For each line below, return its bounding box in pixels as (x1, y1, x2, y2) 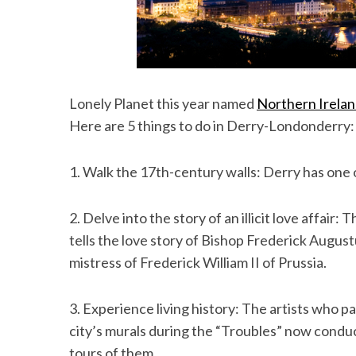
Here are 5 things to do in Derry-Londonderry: (69, 117, 354, 134)
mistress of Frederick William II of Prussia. (69, 253, 327, 271)
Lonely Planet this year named (69, 95, 257, 112)
